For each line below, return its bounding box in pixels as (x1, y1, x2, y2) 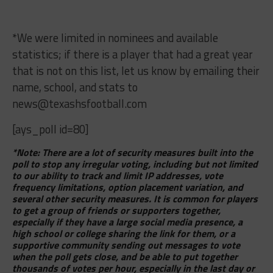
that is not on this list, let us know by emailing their (12, 62, 260, 79)
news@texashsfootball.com (12, 94, 147, 112)
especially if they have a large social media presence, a (12, 214, 243, 229)
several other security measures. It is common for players (12, 191, 258, 206)
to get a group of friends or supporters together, (12, 202, 221, 218)
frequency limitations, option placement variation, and (12, 179, 243, 194)
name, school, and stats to (12, 78, 138, 96)
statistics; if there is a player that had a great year (12, 45, 253, 63)
